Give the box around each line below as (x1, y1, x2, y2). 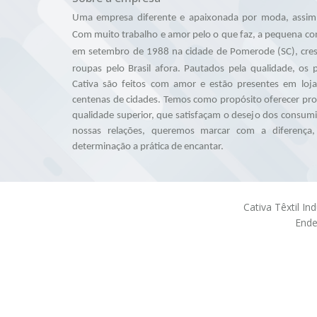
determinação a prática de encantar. (72, 142, 224, 152)
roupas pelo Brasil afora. (72, 64, 185, 74)
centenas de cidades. (72, 95, 163, 105)
